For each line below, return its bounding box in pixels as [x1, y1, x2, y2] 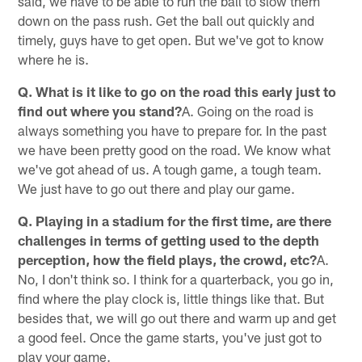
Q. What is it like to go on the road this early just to [18, 82, 337, 99]
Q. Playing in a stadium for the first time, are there [18, 212, 332, 229]
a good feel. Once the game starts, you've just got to [18, 328, 322, 345]
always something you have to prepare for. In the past [18, 121, 327, 138]
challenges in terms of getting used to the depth [18, 231, 320, 248]
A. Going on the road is [182, 102, 314, 119]
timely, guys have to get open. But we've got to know [18, 31, 325, 48]
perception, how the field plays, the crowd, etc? [18, 250, 318, 267]
